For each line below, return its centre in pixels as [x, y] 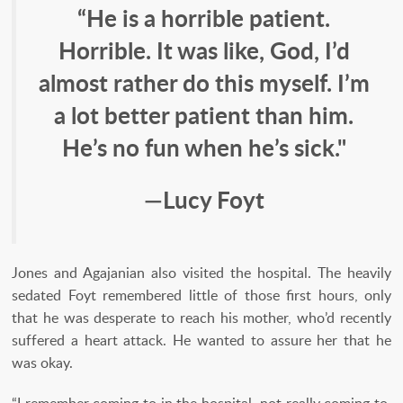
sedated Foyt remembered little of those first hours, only [201, 296]
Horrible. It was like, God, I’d [204, 49]
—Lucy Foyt [204, 199]
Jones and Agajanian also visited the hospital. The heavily [201, 273]
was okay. [42, 363]
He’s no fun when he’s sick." [204, 147]
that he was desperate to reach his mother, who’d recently [201, 318]
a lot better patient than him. [204, 114]
